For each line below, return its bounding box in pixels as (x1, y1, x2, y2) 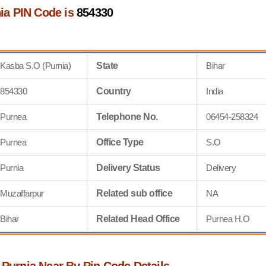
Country (96, 86, 131, 96)
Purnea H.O (206, 214, 250, 224)
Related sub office (96, 188, 173, 198)
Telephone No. (96, 112, 158, 122)
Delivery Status (96, 163, 160, 173)
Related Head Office (96, 214, 180, 224)
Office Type (96, 137, 144, 147)
